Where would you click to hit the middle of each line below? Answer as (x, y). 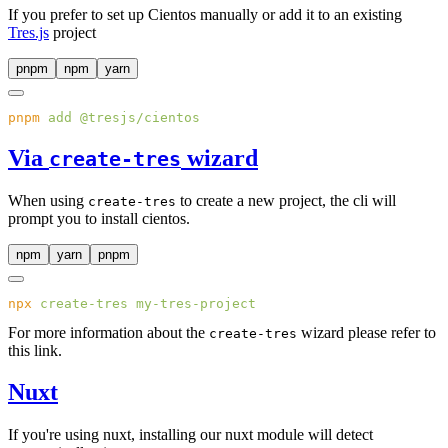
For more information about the (108, 332)
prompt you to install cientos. (99, 218)
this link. (35, 350)
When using (48, 200)
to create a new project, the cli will (286, 200)
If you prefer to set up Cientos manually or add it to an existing (205, 14)
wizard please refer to (366, 332)
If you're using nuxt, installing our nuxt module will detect (190, 435)
